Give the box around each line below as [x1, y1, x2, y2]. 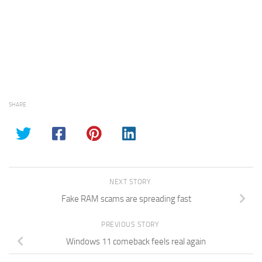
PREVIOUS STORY [101, 220, 161, 229]
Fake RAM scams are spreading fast [61, 194, 191, 205]
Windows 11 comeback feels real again [65, 236, 206, 247]
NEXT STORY [109, 178, 153, 187]
